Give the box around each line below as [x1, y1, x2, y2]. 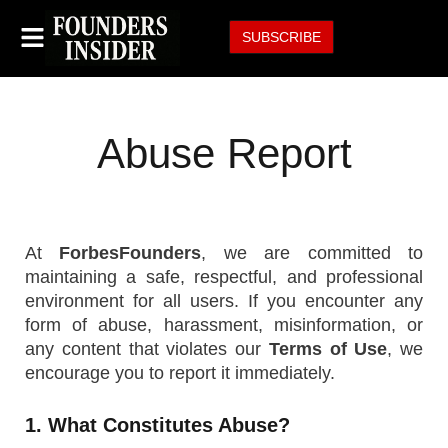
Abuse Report [96, 130, 352, 177]
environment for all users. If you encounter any [25, 291, 423, 311]
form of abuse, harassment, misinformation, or [25, 315, 423, 335]
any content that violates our [25, 339, 269, 359]
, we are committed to [201, 243, 424, 263]
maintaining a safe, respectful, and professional [25, 267, 423, 287]
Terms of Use [268, 339, 388, 359]
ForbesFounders [59, 243, 202, 263]
